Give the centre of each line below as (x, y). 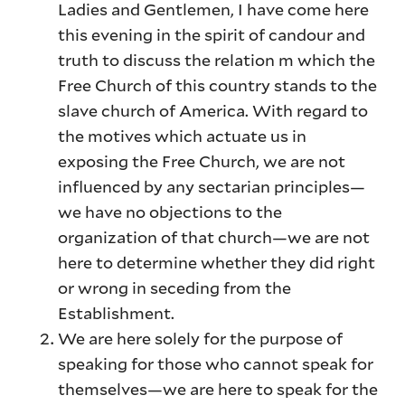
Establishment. (117, 313)
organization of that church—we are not (214, 237)
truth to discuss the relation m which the (217, 60)
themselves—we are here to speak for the (218, 389)
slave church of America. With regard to (213, 111)
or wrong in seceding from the (175, 288)
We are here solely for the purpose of (201, 339)
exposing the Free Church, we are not (202, 161)
